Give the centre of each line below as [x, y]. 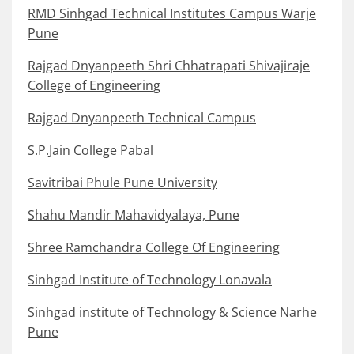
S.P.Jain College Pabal [90, 151]
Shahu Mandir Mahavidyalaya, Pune [134, 215]
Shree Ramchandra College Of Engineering [154, 248]
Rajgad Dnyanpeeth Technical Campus [142, 118]
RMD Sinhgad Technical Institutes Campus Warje [172, 14]
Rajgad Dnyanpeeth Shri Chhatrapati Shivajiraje [169, 66]
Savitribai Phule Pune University [122, 183]
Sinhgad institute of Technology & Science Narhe [172, 313]
